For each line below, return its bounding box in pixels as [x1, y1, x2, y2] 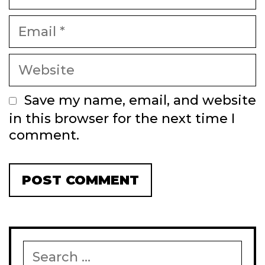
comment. [9, 127, 79, 143]
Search [22, 240, 62, 253]
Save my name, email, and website [24, 92, 256, 108]
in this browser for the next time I [9, 110, 235, 127]
